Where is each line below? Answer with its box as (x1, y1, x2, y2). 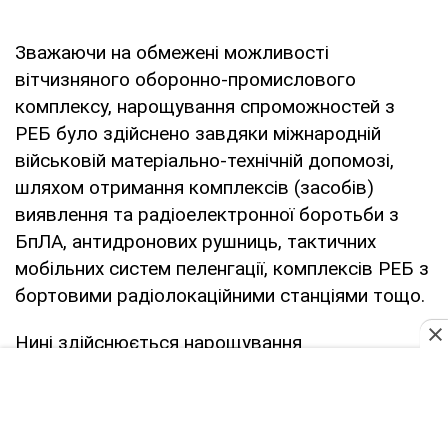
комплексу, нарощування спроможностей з (15, 94, 395, 118)
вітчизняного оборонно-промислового (15, 67, 356, 91)
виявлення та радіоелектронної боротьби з (15, 202, 399, 226)
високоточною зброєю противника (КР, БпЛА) (15, 384, 422, 408)
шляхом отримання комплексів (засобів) (15, 175, 374, 199)
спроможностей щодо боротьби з (15, 357, 314, 381)
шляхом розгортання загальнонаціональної (15, 411, 397, 435)
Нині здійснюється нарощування (15, 330, 302, 354)
